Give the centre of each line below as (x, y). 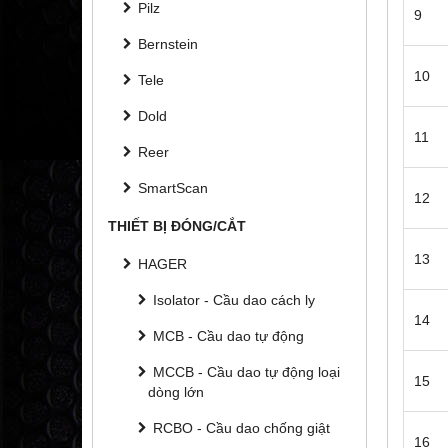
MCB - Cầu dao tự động (228, 335)
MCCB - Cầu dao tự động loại (246, 371)
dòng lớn (176, 391)
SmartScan (173, 187)
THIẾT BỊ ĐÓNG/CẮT (177, 225)
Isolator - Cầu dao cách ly (234, 299)
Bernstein (168, 43)
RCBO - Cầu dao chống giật (241, 427)
